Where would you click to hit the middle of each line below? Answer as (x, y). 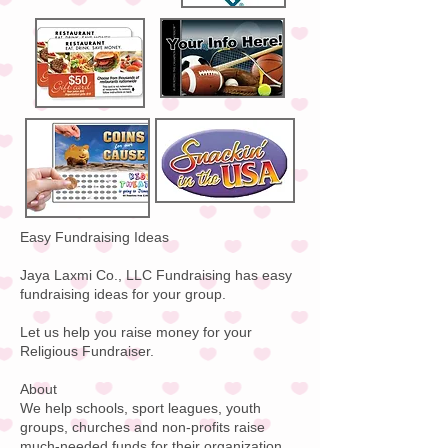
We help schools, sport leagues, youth (140, 408)
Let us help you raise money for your (136, 332)
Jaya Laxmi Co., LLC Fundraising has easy (156, 275)
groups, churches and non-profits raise (142, 427)
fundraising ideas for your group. (123, 294)
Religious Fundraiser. (87, 351)
